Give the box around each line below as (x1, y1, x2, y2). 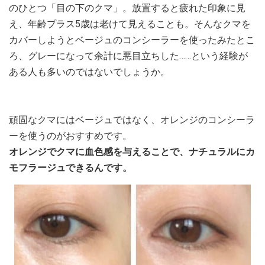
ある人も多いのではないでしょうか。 (9, 66, 170, 77)
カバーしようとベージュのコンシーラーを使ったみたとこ (9, 34, 255, 46)
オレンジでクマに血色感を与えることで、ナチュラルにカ (9, 146, 255, 157)
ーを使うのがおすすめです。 (9, 130, 132, 141)
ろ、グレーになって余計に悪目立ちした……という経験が (9, 50, 248, 62)
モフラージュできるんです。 (9, 162, 132, 173)
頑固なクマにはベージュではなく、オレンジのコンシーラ (9, 114, 255, 125)
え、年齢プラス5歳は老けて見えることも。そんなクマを (9, 18, 251, 30)
